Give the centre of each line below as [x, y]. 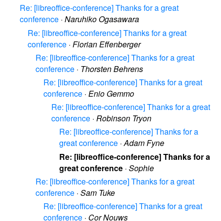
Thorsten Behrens [112, 69]
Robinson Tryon [124, 118]
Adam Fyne [144, 143]
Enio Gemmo [111, 93]
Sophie [141, 168]
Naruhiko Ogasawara [102, 19]
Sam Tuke [98, 192]
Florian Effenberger [107, 44]
